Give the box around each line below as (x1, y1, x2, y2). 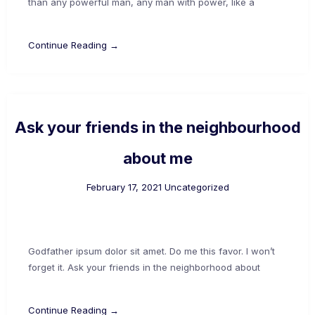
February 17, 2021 (86, 181, 162, 193)
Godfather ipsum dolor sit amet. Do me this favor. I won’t (28, 245, 275, 257)
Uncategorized (164, 181, 229, 193)
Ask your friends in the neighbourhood (14, 117, 301, 136)
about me (122, 148, 193, 167)
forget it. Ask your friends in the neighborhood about (28, 261, 260, 273)
